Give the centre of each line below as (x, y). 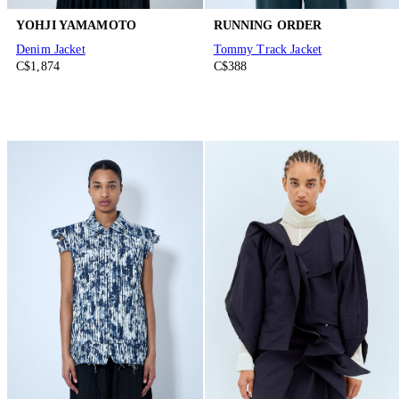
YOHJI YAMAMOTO (76, 25)
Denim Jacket (51, 50)
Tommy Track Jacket (268, 50)
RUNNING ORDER (268, 25)
